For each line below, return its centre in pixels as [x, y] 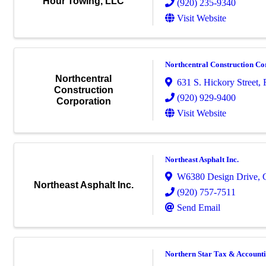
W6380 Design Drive [217, 177]
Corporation [83, 102]
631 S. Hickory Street [218, 82]
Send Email [199, 208]
